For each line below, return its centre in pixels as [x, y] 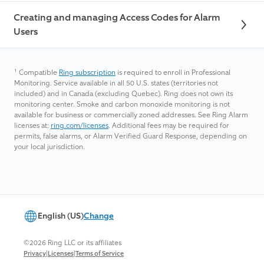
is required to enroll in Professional [173, 73]
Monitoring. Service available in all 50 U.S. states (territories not [116, 83]
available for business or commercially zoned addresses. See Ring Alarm [131, 115]
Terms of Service [100, 254]
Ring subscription [87, 73]
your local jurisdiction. [49, 147]
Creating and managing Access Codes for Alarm [117, 18]
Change [99, 216]
